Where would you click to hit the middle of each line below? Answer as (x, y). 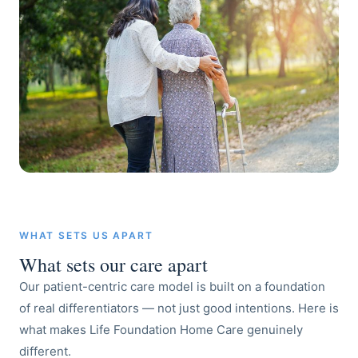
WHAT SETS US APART (86, 235)
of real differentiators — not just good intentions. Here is (179, 308)
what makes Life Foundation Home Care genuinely (161, 329)
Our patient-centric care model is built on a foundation (172, 286)
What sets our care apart (113, 264)
